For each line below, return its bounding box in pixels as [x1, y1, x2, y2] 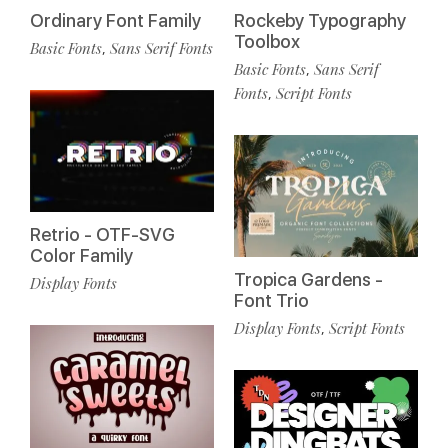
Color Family [30, 245, 133, 267]
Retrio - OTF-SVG [30, 224, 175, 246]
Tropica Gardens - [234, 269, 383, 291]
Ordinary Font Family [30, 9, 201, 31]
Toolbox [234, 30, 300, 52]
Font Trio [234, 290, 309, 312]
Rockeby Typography [234, 9, 406, 31]
